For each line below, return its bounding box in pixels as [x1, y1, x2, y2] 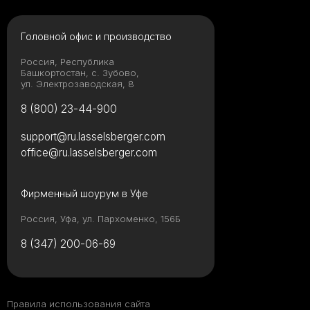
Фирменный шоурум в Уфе [21, 188, 148, 200]
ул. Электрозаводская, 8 [21, 78, 134, 90]
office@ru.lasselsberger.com [21, 146, 157, 160]
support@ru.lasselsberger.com [21, 130, 165, 144]
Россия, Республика [21, 56, 114, 68]
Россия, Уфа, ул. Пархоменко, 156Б [21, 213, 181, 225]
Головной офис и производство [21, 30, 172, 43]
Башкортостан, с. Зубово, [21, 67, 139, 79]
